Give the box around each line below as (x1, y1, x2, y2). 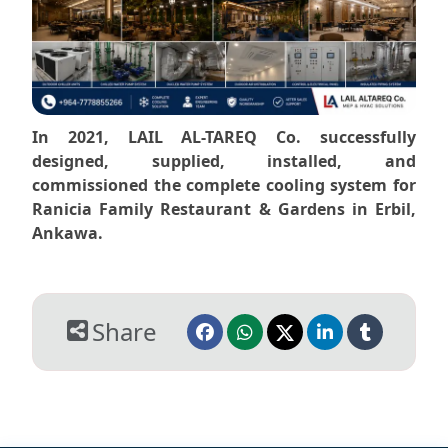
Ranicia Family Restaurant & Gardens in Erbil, (32, 197, 416, 220)
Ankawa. (32, 221, 103, 244)
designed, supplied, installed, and (32, 149, 416, 172)
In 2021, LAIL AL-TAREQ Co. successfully (32, 125, 416, 148)
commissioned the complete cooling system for (32, 173, 416, 196)
